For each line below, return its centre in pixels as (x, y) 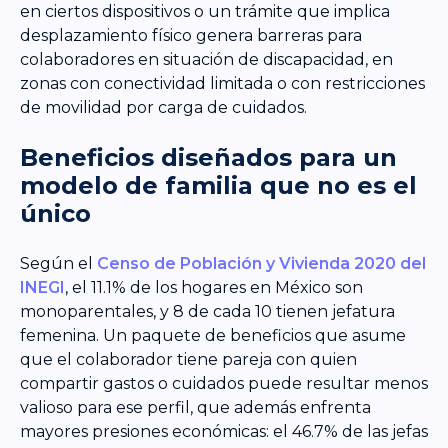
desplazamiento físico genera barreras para (191, 36)
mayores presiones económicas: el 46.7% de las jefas (224, 432)
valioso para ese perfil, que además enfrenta (195, 408)
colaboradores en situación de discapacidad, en (206, 60)
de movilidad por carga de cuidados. (163, 108)
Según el (56, 264)
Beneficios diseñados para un (208, 158)
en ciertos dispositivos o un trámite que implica (205, 12)
